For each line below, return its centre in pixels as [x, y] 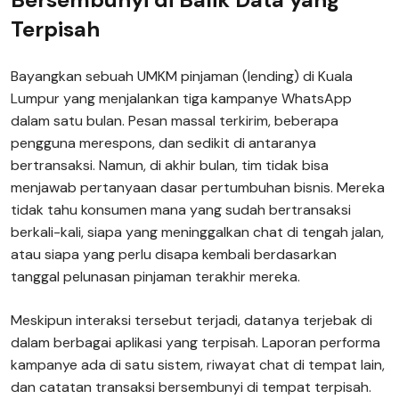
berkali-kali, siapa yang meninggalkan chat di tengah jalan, [197, 232]
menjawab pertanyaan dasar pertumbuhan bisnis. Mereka [198, 187]
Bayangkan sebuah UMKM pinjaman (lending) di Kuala [182, 76]
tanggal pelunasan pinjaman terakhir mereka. [155, 277]
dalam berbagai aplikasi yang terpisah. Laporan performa [195, 342]
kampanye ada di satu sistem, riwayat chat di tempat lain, [198, 365]
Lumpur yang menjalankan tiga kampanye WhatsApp [181, 98]
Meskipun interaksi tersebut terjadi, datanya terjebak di [191, 320]
